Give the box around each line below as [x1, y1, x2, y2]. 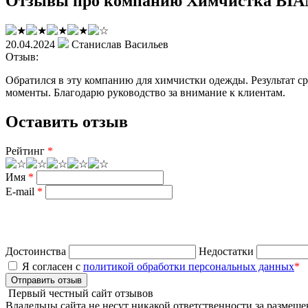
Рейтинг [5, 144, 47, 157]
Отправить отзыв [11, 274, 82, 285]
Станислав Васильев [71, 38, 168, 50]
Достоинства [5, 245, 66, 257]
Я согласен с [19, 260, 83, 272]
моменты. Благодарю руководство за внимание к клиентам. [5, 86, 285, 98]
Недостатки [199, 245, 254, 257]
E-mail [5, 185, 37, 197]
